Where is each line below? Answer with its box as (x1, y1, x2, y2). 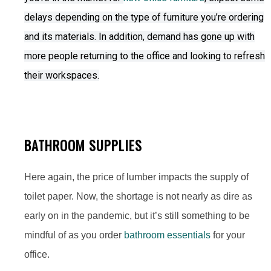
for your (211, 230, 245, 240)
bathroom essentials (124, 230, 211, 240)
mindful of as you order (24, 230, 124, 240)
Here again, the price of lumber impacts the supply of (24, 172, 249, 182)
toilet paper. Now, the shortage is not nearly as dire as (24, 191, 252, 201)
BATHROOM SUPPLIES (24, 135, 142, 155)
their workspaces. (24, 70, 99, 82)
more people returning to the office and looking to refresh (24, 50, 265, 62)
